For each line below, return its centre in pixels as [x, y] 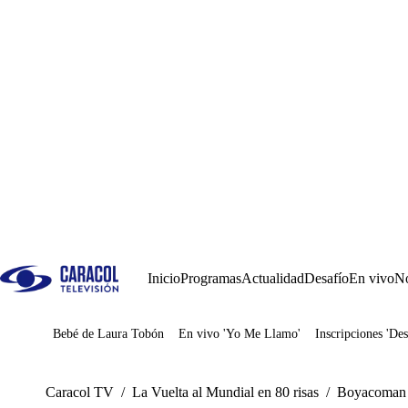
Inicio [164, 278]
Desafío [326, 278]
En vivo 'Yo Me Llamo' [240, 334]
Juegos [100, 340]
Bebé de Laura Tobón [108, 334]
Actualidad [273, 278]
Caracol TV [80, 392]
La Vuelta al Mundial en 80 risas [225, 392]
